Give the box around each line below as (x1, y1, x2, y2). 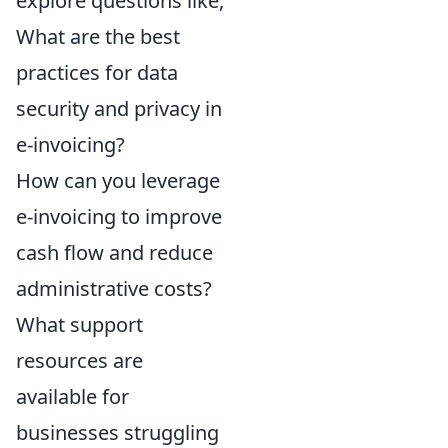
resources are (16, 346, 143, 374)
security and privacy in (16, 94, 222, 122)
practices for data (16, 58, 178, 86)
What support (16, 310, 143, 338)
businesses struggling (16, 418, 219, 446)
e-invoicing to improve (16, 202, 222, 230)
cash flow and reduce (16, 238, 213, 266)
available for (16, 382, 129, 410)
